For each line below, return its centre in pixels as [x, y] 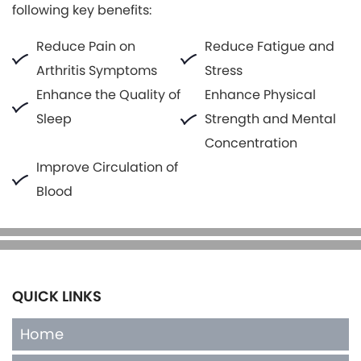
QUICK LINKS [57, 296]
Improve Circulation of [107, 167]
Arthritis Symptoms [97, 70]
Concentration [251, 143]
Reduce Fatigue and [270, 46]
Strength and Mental [270, 118]
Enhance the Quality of [108, 94]
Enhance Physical [260, 94]
